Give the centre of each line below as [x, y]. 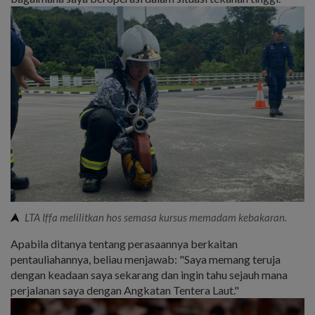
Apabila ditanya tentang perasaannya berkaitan [124, 244]
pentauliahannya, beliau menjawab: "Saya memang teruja [146, 259]
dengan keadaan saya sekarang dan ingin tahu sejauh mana [149, 275]
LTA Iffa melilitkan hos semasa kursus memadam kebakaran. [156, 218]
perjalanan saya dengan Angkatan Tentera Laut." [125, 290]
